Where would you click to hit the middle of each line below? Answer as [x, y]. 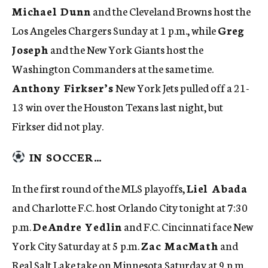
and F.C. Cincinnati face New [188, 226]
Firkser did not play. [58, 126]
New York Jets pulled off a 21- [181, 88]
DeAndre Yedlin [78, 226]
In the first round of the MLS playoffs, [99, 188]
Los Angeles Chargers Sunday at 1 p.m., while [115, 30]
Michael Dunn [51, 11]
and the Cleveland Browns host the [170, 11]
